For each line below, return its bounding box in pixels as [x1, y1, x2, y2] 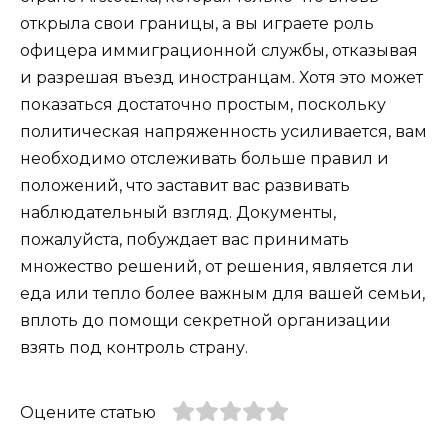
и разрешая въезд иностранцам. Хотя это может [20, 67, 423, 87]
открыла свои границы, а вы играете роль [20, 13, 374, 33]
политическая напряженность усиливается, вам [20, 121, 427, 141]
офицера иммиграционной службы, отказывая [20, 40, 418, 60]
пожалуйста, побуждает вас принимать [20, 229, 349, 249]
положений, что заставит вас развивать [20, 175, 350, 195]
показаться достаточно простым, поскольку [20, 94, 386, 114]
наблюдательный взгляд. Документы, [20, 202, 336, 222]
